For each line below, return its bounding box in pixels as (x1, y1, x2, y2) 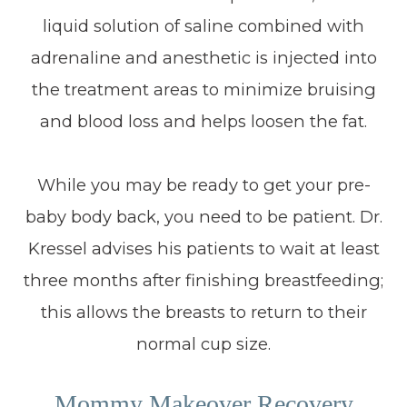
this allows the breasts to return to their (40, 302, 367, 323)
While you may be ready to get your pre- (36, 174, 371, 195)
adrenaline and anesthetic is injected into (30, 47, 377, 68)
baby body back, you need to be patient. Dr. (25, 206, 382, 227)
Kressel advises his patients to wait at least (27, 238, 380, 259)
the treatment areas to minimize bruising (31, 79, 376, 100)
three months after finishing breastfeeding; (24, 270, 383, 291)
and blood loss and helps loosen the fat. (40, 111, 367, 132)
